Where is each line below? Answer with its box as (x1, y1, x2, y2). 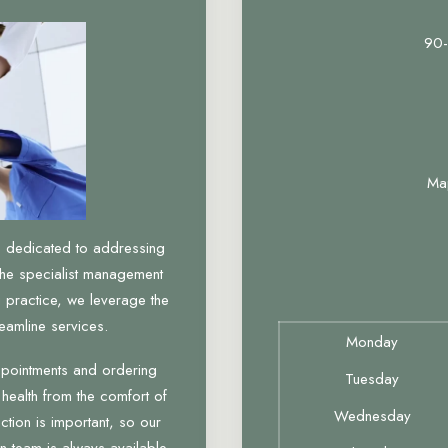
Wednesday (333, 405, 411, 427)
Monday (346, 331, 398, 353)
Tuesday (345, 368, 399, 390)
